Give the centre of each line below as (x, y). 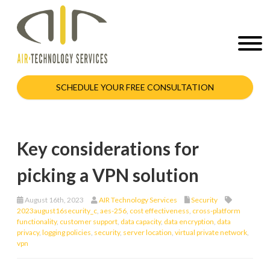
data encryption (189, 221)
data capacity (141, 221)
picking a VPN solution (108, 175)
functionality (37, 221)
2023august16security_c (57, 210)
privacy (28, 232)
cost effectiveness (159, 210)
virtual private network (211, 232)
